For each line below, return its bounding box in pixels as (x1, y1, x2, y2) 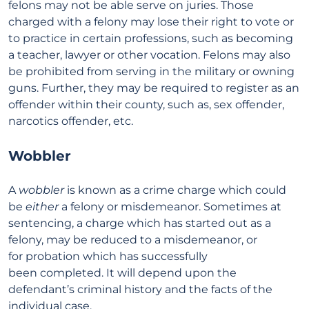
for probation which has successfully (8, 250, 208, 263)
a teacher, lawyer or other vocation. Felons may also (8, 48, 290, 61)
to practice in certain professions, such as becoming (8, 32, 293, 45)
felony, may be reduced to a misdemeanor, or (8, 233, 257, 246)
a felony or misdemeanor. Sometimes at (59, 200, 281, 213)
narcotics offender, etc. (8, 114, 133, 128)
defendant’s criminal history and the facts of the (8, 283, 272, 296)
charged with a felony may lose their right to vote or (8, 15, 294, 28)
